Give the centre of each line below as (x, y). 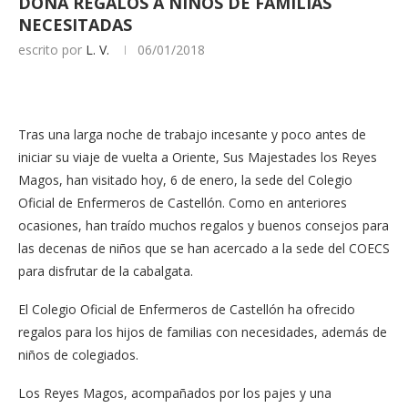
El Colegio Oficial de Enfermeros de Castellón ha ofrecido (187, 309)
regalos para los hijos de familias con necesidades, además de (203, 331)
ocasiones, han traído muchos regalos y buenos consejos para (204, 225)
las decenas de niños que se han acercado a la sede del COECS (204, 248)
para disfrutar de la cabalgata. (106, 270)
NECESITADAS (75, 24)
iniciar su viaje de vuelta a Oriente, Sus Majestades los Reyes (198, 157)
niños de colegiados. (78, 354)
